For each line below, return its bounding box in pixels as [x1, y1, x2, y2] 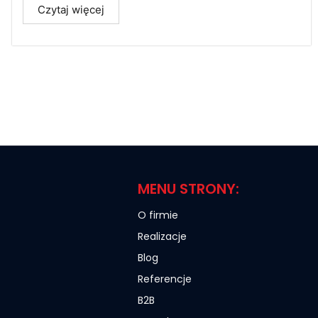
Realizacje [138, 229, 187, 243]
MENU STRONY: [138, 179, 240, 199]
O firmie [138, 208, 179, 222]
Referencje [138, 272, 192, 286]
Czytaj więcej [37, 3, 104, 16]
